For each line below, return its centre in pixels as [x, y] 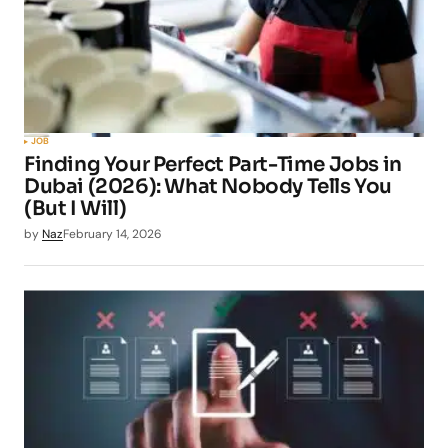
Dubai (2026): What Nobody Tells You [208, 187]
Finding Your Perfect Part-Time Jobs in [213, 165]
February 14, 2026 [112, 234]
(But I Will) [75, 209]
